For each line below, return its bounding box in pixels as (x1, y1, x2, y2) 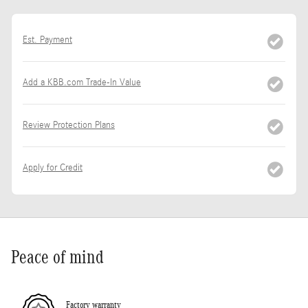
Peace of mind (11, 247, 104, 268)
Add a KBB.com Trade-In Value (23, 77, 141, 89)
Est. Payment (23, 34, 72, 46)
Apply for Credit (23, 162, 82, 174)
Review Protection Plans (23, 120, 115, 131)
